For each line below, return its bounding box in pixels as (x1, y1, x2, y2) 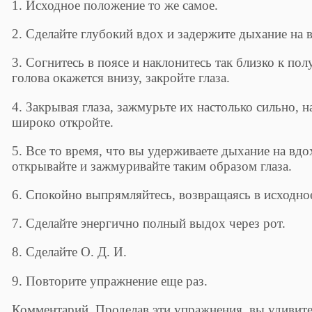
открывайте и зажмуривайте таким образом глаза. (12, 158, 292, 173)
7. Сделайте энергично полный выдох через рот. (12, 216, 286, 231)
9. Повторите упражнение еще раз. (12, 273, 208, 288)
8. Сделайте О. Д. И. (12, 244, 127, 260)
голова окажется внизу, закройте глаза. (12, 70, 231, 86)
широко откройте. (12, 114, 114, 130)
